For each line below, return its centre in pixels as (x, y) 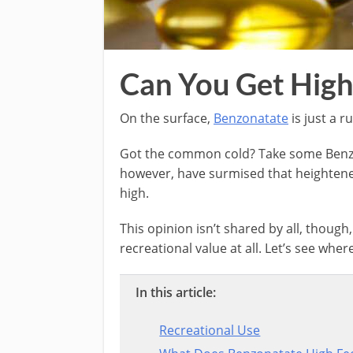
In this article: (176, 292)
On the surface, (167, 118)
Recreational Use (210, 330)
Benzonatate (251, 118)
